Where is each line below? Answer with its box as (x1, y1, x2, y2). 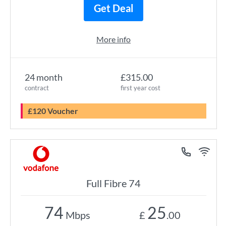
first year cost (121, 84, 160, 92)
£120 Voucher (32, 106, 78, 116)
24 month (25, 72, 63, 83)
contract (25, 84, 49, 92)
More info (96, 34, 131, 44)
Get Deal (94, 2, 133, 14)
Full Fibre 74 (86, 177, 141, 189)
